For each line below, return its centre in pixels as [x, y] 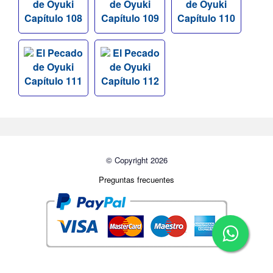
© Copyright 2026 [136, 160]
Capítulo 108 [54, 18]
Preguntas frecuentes [136, 180]
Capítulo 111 [54, 81]
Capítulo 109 [130, 18]
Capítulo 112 [130, 81]
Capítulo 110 [207, 18]
